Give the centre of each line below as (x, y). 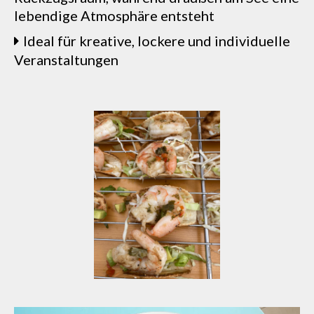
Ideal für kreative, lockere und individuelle (157, 41)
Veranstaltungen (66, 60)
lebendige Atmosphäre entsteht (114, 15)
